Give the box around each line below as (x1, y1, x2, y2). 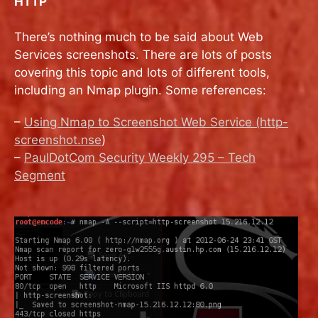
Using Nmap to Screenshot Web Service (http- (24, 114, 288, 129)
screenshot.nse (14, 132, 102, 147)
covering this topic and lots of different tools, (14, 65, 270, 79)
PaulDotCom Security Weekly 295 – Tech (24, 150, 256, 165)
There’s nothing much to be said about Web (14, 29, 263, 44)
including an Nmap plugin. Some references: (14, 82, 266, 97)
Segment (14, 168, 65, 182)
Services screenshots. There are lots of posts (14, 47, 272, 62)
